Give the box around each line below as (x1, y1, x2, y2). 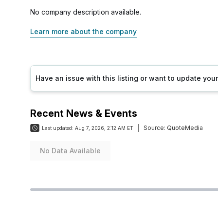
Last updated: (42, 125, 73, 131)
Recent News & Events (30, 108, 137, 119)
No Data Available (40, 146, 101, 155)
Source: (144, 124, 165, 131)
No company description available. (30, 8, 141, 16)
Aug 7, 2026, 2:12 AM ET (75, 125, 133, 131)
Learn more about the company (30, 27, 137, 36)
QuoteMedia (165, 124, 203, 131)
